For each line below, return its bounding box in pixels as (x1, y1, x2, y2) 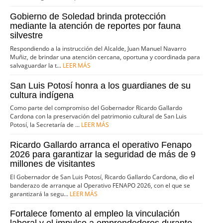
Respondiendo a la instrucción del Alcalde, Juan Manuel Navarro (10, 44, 187, 53)
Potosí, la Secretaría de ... (10, 120, 82, 129)
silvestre (10, 30, 43, 41)
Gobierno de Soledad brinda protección (10, 11, 166, 22)
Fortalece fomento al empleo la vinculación (10, 209, 180, 219)
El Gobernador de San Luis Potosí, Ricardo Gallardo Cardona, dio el (10, 172, 195, 181)
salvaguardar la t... (10, 61, 63, 70)
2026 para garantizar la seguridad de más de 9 (10, 149, 196, 159)
